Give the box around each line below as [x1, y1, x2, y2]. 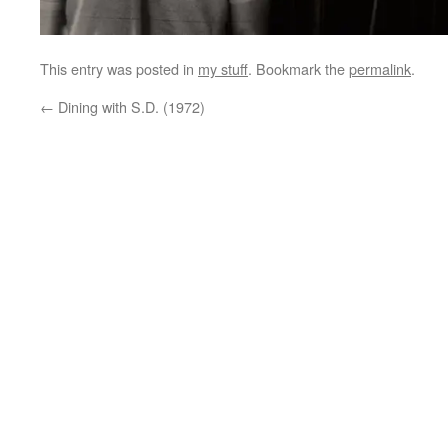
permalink [349, 58, 411, 80]
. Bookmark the [248, 58, 349, 80]
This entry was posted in [40, 58, 198, 80]
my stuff [198, 58, 248, 80]
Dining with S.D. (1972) [54, 96, 205, 118]
